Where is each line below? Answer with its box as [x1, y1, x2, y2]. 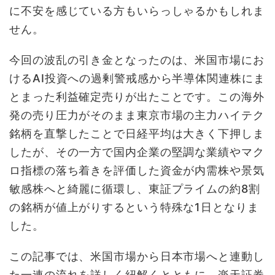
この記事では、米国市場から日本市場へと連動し [9, 250, 265, 263]
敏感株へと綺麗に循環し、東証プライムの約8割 [9, 182, 260, 196]
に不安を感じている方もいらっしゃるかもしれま [9, 4, 265, 18]
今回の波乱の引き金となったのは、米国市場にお [9, 53, 265, 67]
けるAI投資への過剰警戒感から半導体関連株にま [9, 72, 265, 85]
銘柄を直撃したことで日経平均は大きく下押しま [9, 127, 265, 141]
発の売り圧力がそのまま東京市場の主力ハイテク [9, 109, 265, 122]
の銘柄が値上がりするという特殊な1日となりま [9, 201, 259, 214]
